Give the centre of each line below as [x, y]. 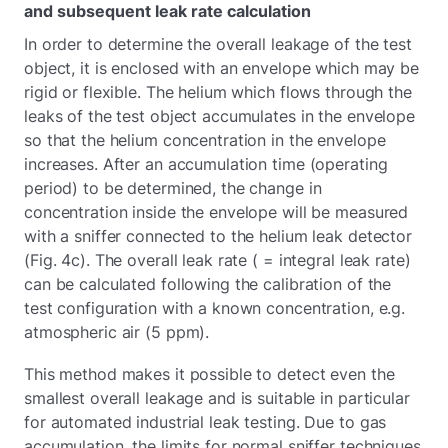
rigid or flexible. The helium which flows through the [218, 91]
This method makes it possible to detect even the [209, 373]
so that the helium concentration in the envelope [205, 139]
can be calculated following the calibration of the [208, 283]
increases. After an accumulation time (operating [206, 163]
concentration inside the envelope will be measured [216, 211]
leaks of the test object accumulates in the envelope [219, 115]
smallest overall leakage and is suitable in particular [217, 397]
